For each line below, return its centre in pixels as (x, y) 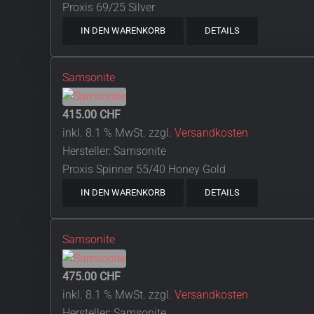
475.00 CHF (91, 276)
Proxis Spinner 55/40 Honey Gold (144, 170)
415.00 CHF (91, 115)
